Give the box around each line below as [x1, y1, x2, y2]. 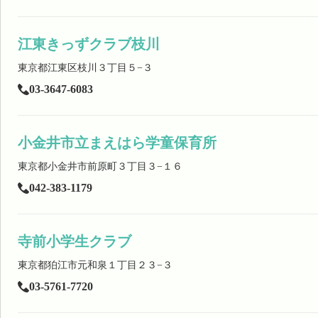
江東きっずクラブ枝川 [18, 36, 160, 52]
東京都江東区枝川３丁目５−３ [18, 62, 153, 73]
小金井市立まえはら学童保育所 [18, 135, 216, 150]
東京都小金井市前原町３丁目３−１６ [18, 161, 182, 172]
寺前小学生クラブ [18, 234, 131, 249]
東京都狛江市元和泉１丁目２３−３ [18, 260, 172, 270]
